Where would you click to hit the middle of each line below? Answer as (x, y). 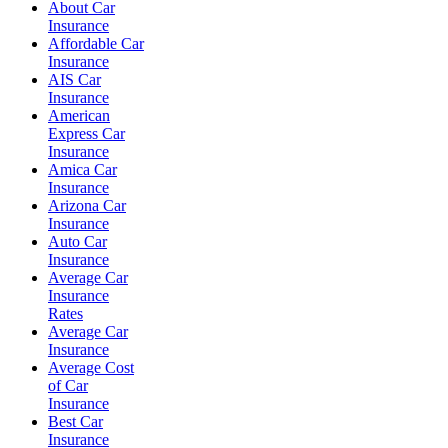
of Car (68, 385)
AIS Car (74, 79)
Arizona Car (87, 205)
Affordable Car (96, 43)
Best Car (75, 421)
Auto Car (77, 241)
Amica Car (82, 169)
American (79, 115)
